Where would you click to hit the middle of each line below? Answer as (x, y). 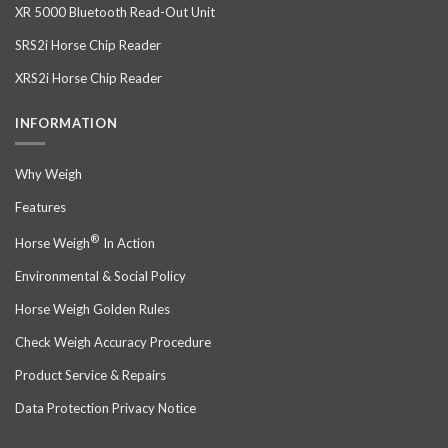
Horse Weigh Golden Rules (92, 309)
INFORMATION (66, 123)
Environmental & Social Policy (100, 276)
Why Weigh (48, 174)
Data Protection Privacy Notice (105, 408)
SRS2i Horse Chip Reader (88, 44)
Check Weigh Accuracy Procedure (113, 342)
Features (40, 207)
